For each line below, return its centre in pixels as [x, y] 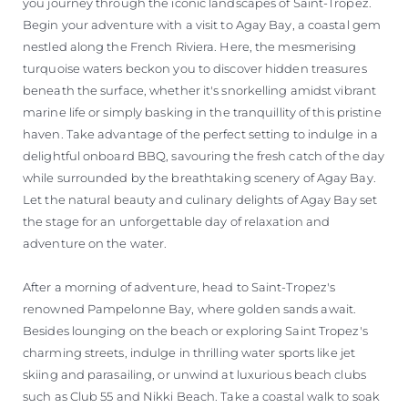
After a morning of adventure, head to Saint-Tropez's [179, 287]
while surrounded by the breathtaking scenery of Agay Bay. [199, 178]
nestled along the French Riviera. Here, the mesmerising [190, 47]
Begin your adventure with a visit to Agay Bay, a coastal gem [202, 25]
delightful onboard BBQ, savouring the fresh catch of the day [204, 156]
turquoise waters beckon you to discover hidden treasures [195, 69]
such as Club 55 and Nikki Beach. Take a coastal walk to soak [202, 397]
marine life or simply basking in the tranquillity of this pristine [202, 112]
